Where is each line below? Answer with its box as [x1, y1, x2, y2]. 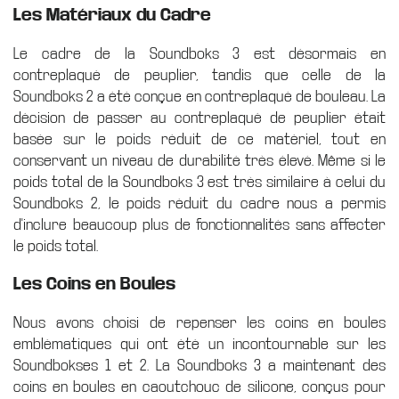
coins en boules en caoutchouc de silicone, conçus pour [13, 379, 386, 396]
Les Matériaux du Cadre [13, 5, 211, 25]
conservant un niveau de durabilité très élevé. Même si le [13, 152, 386, 170]
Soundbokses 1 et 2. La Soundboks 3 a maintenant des [13, 357, 386, 375]
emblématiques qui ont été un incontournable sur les [13, 336, 386, 354]
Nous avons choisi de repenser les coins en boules [13, 314, 386, 332]
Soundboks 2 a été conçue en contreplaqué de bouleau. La [13, 88, 386, 106]
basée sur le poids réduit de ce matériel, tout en [13, 131, 386, 149]
